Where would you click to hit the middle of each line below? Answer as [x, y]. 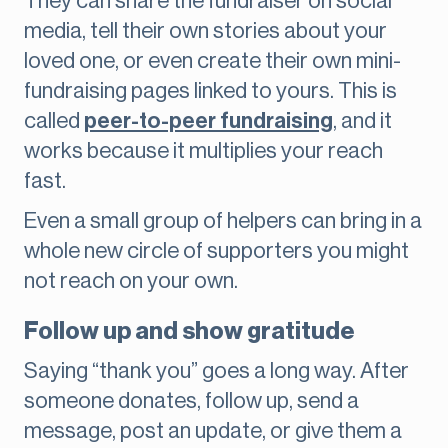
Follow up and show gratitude [189, 331]
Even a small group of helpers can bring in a [223, 221]
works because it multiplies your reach [203, 151]
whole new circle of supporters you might [216, 251]
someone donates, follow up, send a [191, 401]
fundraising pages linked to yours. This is [210, 91]
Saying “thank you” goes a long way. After [216, 371]
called [54, 121]
